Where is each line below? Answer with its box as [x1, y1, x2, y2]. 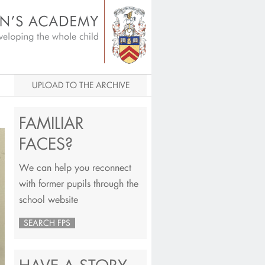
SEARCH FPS [24, 216, 70, 228]
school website [19, 192, 78, 205]
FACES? [19, 133, 73, 154]
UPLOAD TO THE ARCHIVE [31, 79, 130, 91]
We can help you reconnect [19, 160, 131, 173]
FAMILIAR [19, 112, 84, 133]
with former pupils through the [19, 176, 138, 189]
